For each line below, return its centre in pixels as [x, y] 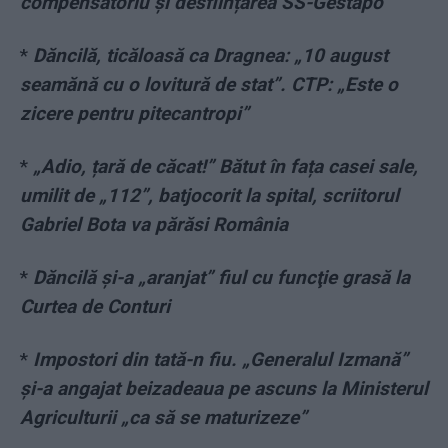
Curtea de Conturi [95, 307]
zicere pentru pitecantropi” [134, 114]
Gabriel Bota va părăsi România [154, 225]
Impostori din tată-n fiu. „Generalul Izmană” [220, 360]
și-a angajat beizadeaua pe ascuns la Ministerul [224, 389]
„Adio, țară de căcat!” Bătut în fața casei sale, [225, 167]
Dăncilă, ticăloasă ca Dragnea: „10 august [210, 56]
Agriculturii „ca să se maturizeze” [163, 418]
